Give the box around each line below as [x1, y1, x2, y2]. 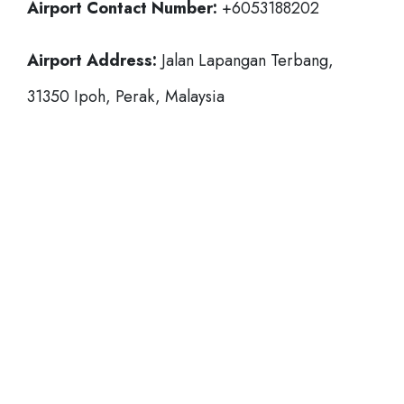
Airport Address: [27, 49, 157, 72]
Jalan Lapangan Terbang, [157, 49, 334, 72]
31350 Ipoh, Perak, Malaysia [27, 85, 225, 108]
